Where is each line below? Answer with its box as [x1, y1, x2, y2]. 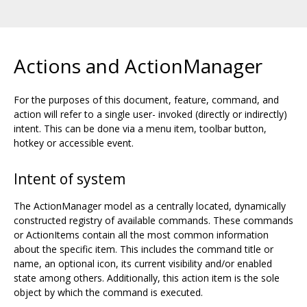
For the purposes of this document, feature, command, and [14, 93, 279, 106]
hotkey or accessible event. [14, 136, 134, 149]
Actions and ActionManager [14, 52, 262, 79]
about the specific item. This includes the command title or [14, 242, 273, 256]
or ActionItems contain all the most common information [14, 228, 269, 241]
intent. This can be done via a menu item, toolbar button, [14, 121, 267, 135]
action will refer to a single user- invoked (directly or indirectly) [14, 107, 287, 121]
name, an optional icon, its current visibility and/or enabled [14, 256, 272, 270]
